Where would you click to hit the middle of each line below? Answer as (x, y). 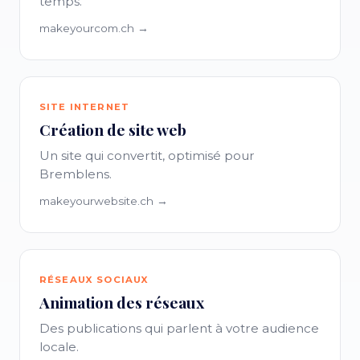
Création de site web (113, 129)
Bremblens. (76, 174)
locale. (59, 347)
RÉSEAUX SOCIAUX (94, 280)
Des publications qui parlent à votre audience (179, 328)
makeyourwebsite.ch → (104, 201)
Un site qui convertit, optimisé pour (147, 155)
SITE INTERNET (84, 107)
